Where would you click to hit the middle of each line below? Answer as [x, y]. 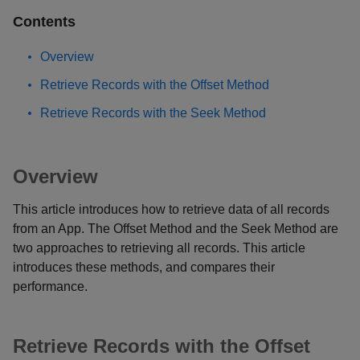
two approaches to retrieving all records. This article [159, 247]
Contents [44, 21]
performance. [50, 286]
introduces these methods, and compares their [144, 267]
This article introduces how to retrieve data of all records [171, 209]
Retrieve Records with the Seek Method [153, 112]
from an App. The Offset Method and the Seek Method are [176, 228]
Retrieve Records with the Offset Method [155, 84]
